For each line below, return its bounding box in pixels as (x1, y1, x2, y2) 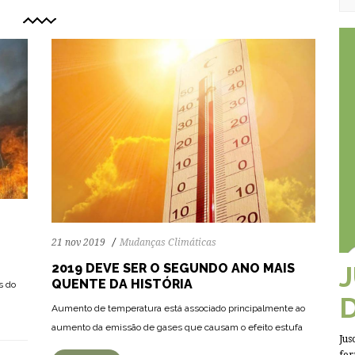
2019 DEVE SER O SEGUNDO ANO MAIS (52, 260, 295, 276)
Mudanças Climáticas (120, 236, 216, 248)
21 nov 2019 (52, 236, 105, 248)
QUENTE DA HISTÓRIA (52, 276, 193, 292)
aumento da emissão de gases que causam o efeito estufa (52, 321, 303, 333)
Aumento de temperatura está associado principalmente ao (52, 302, 305, 314)
